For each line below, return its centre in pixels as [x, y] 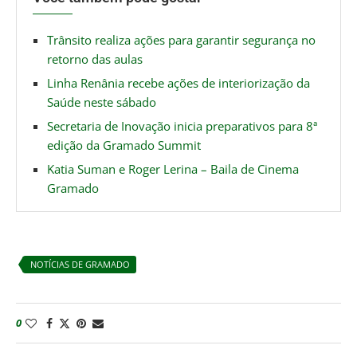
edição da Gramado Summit [124, 145]
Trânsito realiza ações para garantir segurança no [181, 39]
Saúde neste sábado [102, 102]
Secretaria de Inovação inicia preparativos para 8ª [182, 126]
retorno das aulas [95, 59]
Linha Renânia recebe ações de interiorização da [178, 82]
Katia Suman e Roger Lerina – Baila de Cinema [173, 169]
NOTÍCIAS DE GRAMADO [80, 264]
